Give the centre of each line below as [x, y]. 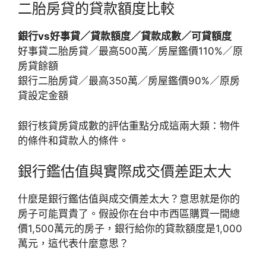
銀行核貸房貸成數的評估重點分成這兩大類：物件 [129, 126]
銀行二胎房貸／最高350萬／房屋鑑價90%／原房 [129, 81]
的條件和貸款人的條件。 [73, 140]
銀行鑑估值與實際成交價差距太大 [125, 171]
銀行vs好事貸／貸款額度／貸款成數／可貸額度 [125, 36]
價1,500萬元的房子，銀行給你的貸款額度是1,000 [130, 229]
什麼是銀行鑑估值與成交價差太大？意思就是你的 [129, 199]
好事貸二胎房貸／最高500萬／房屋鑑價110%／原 [130, 51]
